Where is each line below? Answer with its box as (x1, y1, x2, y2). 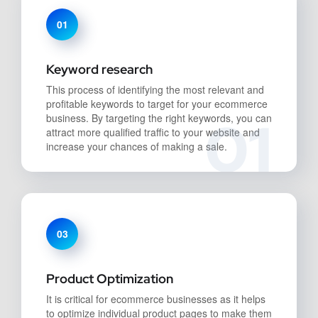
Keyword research (46, 61, 153, 77)
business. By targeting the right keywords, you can (46, 111, 272, 125)
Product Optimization (46, 270, 173, 287)
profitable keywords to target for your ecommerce (46, 97, 268, 111)
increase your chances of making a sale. (46, 139, 227, 153)
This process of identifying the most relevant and (46, 82, 264, 97)
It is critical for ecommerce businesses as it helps (46, 292, 265, 306)
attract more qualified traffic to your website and (46, 125, 260, 139)
